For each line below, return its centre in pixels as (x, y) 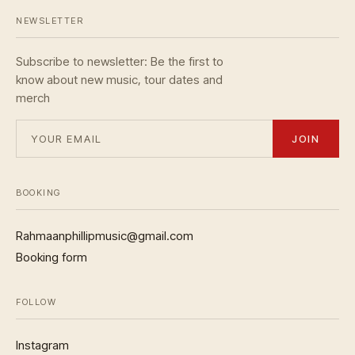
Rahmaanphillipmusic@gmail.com (105, 236)
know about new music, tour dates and (119, 80)
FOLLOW (36, 302)
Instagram (42, 345)
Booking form (52, 258)
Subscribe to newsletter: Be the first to (120, 62)
